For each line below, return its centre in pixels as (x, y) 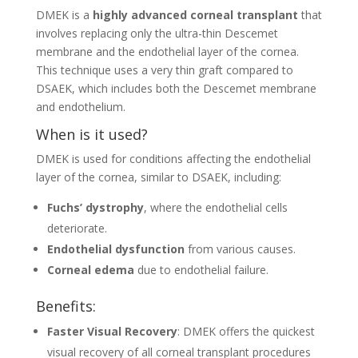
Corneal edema (90, 269)
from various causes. (241, 249)
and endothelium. (80, 106)
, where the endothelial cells (215, 207)
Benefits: (66, 306)
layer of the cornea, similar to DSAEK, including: (158, 177)
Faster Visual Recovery (112, 331)
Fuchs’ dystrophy (95, 207)
